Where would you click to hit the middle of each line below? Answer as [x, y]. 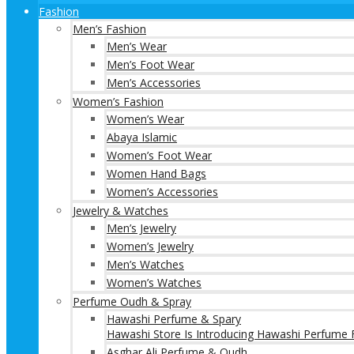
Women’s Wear [145, 119]
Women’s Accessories [162, 192]
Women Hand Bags [156, 173]
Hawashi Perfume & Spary [174, 319]
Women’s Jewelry [150, 246]
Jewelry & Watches [121, 211]
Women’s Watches [154, 282]
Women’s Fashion [118, 102]
